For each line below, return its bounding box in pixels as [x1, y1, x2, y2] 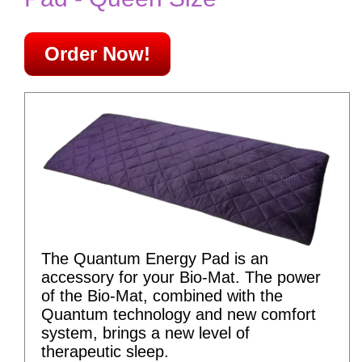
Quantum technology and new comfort [41, 305, 316, 323]
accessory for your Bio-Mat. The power [41, 267, 321, 286]
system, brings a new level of [41, 323, 250, 342]
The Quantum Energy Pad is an [41, 249, 268, 267]
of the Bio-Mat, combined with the [41, 286, 283, 305]
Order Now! [44, 42, 150, 65]
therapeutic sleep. [41, 342, 169, 360]
